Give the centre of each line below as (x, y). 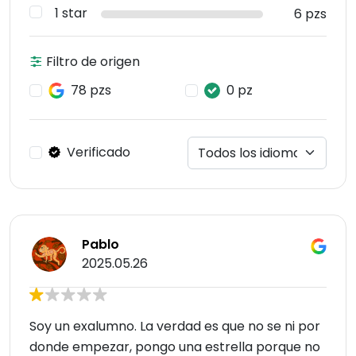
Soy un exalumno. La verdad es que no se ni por (175, 327)
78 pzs (91, 90)
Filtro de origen (91, 62)
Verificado (99, 152)
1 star (71, 13)
